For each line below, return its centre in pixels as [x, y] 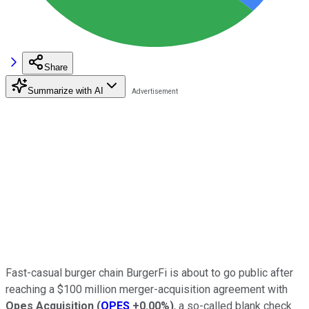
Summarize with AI [66, 90]
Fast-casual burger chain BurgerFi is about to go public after [149, 272]
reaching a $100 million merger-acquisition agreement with [147, 289]
